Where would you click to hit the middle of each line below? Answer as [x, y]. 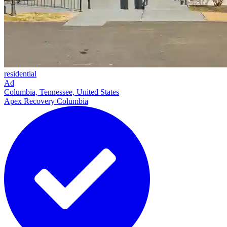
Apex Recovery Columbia [46, 101]
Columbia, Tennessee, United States [62, 92]
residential [20, 73]
